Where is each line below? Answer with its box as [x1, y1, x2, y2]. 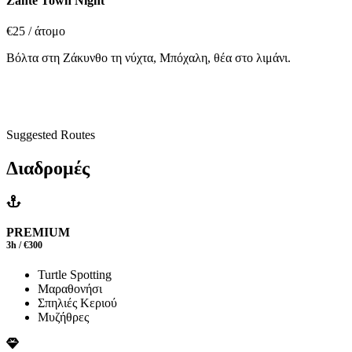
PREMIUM [6, 225, 70, 240]
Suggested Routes [6, 128, 95, 142]
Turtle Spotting [38, 268, 112, 282]
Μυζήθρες [38, 310, 89, 324]
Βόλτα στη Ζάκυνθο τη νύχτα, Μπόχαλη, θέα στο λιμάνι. [6, 51, 291, 65]
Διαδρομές [6, 157, 90, 178]
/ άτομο [28, 24, 65, 38]
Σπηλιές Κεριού [38, 296, 117, 310]
